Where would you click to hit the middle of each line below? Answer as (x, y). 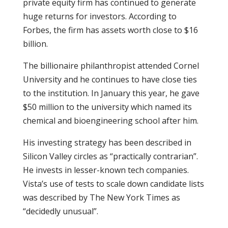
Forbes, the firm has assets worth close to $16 (110, 30)
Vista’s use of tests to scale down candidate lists (113, 184)
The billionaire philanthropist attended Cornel (111, 66)
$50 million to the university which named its (107, 107)
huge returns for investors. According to (99, 16)
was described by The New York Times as (101, 197)
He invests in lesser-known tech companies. (106, 170)
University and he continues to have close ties (110, 79)
